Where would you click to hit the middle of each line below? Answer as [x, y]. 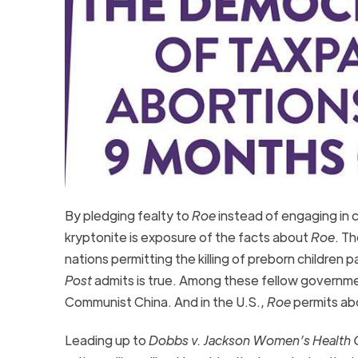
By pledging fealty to [128, 215]
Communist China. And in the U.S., [165, 301]
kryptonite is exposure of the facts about [187, 237]
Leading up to [106, 340]
